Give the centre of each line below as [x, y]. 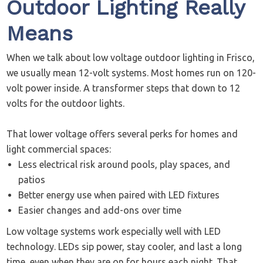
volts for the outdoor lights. [66, 104]
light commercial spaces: [59, 149]
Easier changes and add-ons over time [100, 210]
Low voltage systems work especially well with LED [114, 232]
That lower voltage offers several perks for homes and [122, 134]
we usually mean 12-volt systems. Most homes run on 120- [131, 73]
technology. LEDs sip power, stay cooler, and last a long [124, 247]
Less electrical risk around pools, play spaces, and [124, 165]
